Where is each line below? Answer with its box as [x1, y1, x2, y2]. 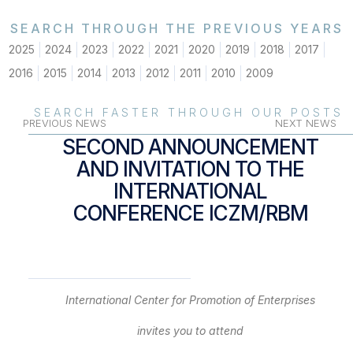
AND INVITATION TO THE [76, 156, 305, 181]
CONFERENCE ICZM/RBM [72, 200, 308, 225]
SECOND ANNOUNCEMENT [62, 134, 319, 159]
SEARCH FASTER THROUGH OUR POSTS [33, 106, 344, 120]
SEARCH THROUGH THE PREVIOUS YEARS [9, 20, 344, 37]
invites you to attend [137, 323, 244, 337]
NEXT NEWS [274, 116, 336, 129]
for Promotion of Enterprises [169, 293, 316, 307]
